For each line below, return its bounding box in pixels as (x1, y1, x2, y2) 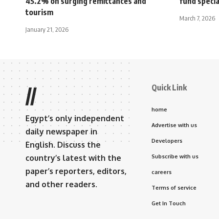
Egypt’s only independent (25, 113, 124, 123)
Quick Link (152, 83, 187, 92)
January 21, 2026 (25, 25, 68, 33)
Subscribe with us (152, 153, 198, 160)
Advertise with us (152, 122, 197, 129)
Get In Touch (152, 200, 186, 207)
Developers (152, 137, 182, 144)
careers (152, 169, 172, 175)
